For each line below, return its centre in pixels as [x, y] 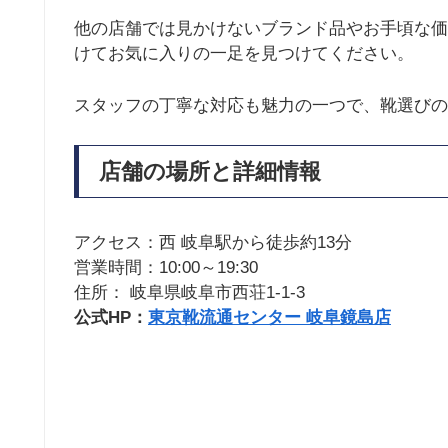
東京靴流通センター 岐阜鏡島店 [269, 317]
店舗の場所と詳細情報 [210, 172]
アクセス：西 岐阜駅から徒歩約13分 [213, 242]
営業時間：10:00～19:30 [166, 267]
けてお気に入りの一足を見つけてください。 [244, 53]
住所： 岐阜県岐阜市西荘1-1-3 [189, 292]
